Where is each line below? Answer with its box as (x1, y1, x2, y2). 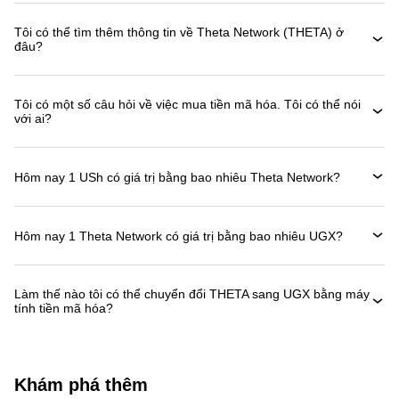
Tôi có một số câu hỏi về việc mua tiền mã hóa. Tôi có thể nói (14, 97, 361, 111)
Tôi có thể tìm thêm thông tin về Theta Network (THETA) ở (14, 25, 344, 39)
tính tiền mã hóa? (14, 301, 113, 315)
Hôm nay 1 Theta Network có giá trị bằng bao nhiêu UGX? (14, 228, 343, 243)
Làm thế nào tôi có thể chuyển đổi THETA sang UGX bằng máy (14, 287, 370, 301)
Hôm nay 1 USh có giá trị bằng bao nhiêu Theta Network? (14, 169, 340, 184)
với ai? (14, 111, 52, 126)
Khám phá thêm (14, 375, 148, 395)
